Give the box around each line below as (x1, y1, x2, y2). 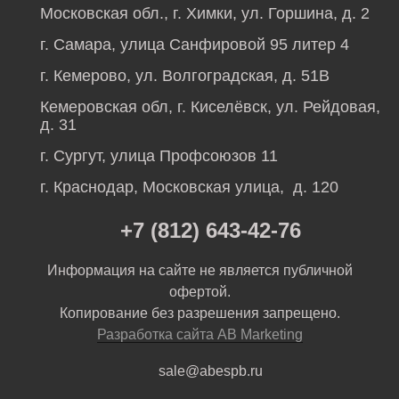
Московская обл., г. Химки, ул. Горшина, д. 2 (40, 4, 370, 23)
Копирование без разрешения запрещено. (59, 305, 340, 322)
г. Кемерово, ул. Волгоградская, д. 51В (40, 67, 330, 85)
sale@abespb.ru (159, 363, 263, 379)
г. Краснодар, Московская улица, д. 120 (40, 178, 338, 197)
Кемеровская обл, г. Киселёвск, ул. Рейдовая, (40, 98, 380, 117)
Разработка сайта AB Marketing (96, 327, 303, 343)
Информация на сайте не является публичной (46, 263, 353, 279)
